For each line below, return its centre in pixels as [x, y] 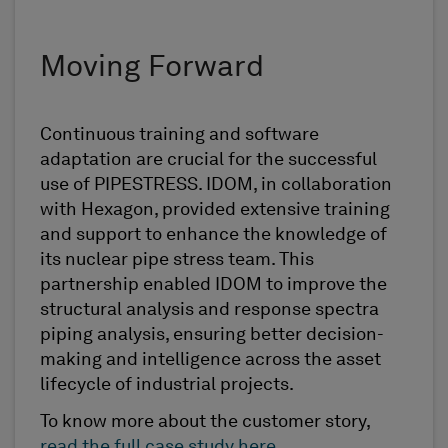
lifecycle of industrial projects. [167, 384]
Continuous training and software [179, 134]
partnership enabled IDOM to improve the [213, 284]
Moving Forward [152, 67]
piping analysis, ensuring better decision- [212, 334]
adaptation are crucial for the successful [208, 159]
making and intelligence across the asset [210, 359]
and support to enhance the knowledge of [213, 234]
